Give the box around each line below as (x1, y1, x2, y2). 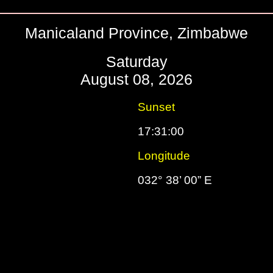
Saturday (105, 53, 168, 70)
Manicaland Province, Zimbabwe (25, 24, 248, 41)
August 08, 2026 (80, 71, 193, 88)
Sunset (138, 101, 175, 113)
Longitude (138, 149, 190, 162)
